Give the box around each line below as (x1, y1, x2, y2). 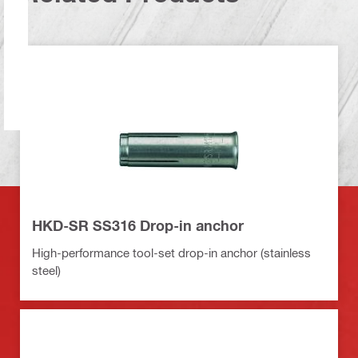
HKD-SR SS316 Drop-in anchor (32, 216, 244, 234)
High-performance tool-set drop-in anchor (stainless (32, 245, 311, 260)
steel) (32, 262, 61, 277)
